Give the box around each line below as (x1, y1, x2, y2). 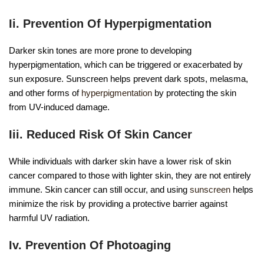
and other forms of (9, 88, 81, 98)
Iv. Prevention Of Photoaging (9, 239, 171, 252)
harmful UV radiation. (9, 213, 90, 223)
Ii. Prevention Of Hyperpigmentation (9, 17, 212, 31)
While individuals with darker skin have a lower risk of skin (9, 156, 231, 167)
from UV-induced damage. (9, 102, 110, 113)
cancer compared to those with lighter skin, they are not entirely (9, 170, 251, 181)
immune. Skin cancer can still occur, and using (9, 184, 190, 195)
